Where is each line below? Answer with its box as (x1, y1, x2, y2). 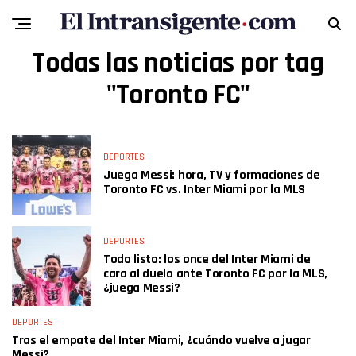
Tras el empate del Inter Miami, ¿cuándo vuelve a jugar (12, 332, 311, 349)
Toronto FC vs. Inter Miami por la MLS (103, 181, 306, 198)
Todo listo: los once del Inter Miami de (103, 251, 311, 268)
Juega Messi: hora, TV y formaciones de (103, 167, 320, 184)
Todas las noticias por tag (32, 45, 324, 81)
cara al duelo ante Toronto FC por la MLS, (103, 265, 327, 282)
